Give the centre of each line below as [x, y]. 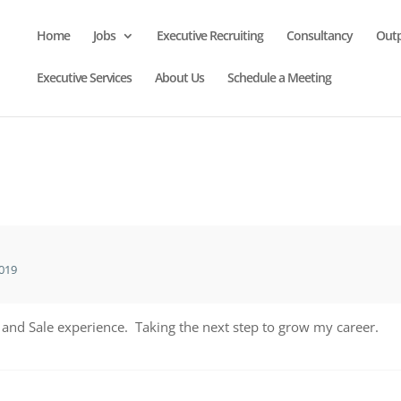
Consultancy [320, 35]
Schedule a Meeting [279, 77]
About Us [179, 77]
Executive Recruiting [210, 35]
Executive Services [84, 77]
